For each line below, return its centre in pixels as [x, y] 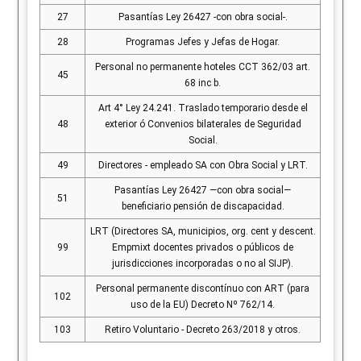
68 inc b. [203, 83]
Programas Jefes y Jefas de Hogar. [203, 42]
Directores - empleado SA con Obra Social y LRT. [203, 165]
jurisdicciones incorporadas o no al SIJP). [203, 263]
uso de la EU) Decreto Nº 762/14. [203, 305]
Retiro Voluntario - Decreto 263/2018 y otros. [203, 330]
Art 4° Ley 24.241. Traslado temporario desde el [203, 108]
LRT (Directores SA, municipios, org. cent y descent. [203, 231]
